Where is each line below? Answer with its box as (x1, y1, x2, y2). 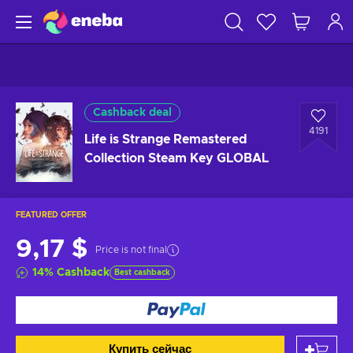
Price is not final (95, 245, 167, 255)
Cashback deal (93, 107, 172, 118)
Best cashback (114, 269, 170, 277)
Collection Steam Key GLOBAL (84, 152, 269, 165)
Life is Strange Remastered (84, 133, 247, 146)
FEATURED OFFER (16, 211, 87, 219)
